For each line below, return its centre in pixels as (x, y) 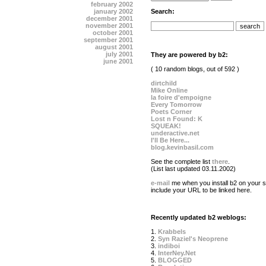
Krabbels (172, 232)
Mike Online (169, 90)
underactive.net (175, 133)
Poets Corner (171, 112)
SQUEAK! (166, 126)
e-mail (160, 183)
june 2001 (118, 61)
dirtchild (164, 83)
